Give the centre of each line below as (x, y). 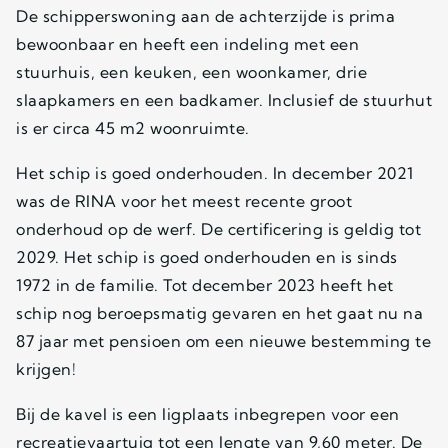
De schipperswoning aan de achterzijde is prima (205, 15)
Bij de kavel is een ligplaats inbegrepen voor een (208, 413)
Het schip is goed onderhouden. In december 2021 (215, 172)
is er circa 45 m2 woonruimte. (133, 127)
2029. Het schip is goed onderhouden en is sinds (207, 256)
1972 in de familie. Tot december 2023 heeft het (205, 284)
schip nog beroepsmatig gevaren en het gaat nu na (219, 312)
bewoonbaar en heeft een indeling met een (187, 43)
